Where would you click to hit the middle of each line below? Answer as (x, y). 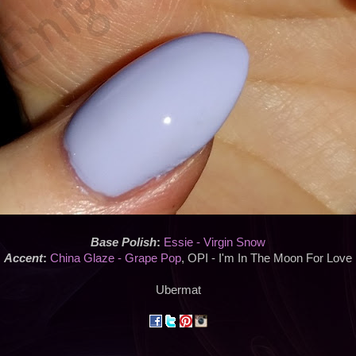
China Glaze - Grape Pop (116, 259)
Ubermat (178, 290)
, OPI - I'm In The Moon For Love (267, 259)
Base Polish (124, 243)
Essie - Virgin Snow (215, 243)
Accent (23, 259)
